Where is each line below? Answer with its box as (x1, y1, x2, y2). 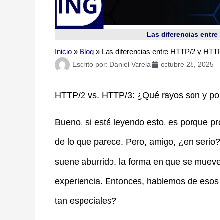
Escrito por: (72, 60, 108, 69)
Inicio (55, 47, 72, 55)
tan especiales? (55, 196, 116, 206)
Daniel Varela (108, 60, 151, 69)
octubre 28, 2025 (161, 60, 214, 69)
